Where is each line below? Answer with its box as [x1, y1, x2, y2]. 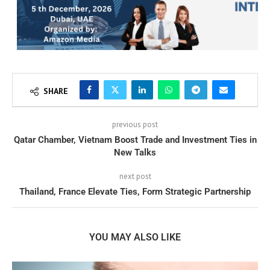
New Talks [114, 147, 156, 159]
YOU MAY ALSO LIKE [89, 231, 181, 243]
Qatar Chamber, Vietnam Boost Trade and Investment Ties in [13, 134, 257, 146]
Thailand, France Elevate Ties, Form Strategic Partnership [19, 186, 251, 198]
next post [119, 171, 151, 182]
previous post [112, 119, 158, 130]
